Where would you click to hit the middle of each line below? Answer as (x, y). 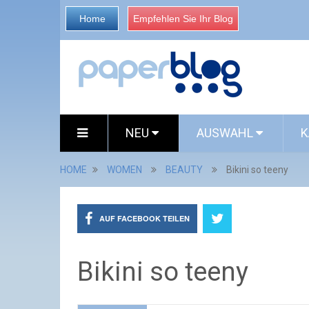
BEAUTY (184, 170)
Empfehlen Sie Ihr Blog (183, 19)
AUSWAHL (226, 133)
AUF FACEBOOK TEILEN (144, 218)
